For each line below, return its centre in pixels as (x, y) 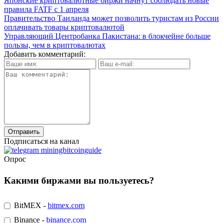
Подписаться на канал (42, 141)
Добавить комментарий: (45, 54)
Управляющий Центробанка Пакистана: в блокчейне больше (107, 36)
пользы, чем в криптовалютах (55, 45)
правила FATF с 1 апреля (46, 9)
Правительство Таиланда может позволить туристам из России (111, 18)
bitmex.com (66, 205)
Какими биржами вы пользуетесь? (79, 180)
